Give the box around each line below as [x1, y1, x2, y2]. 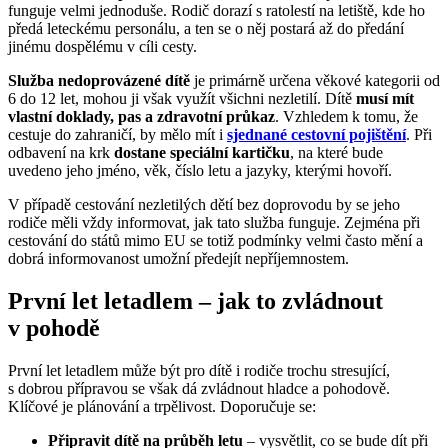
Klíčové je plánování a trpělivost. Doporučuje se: [8, 398, 316, 416]
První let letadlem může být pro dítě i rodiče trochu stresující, [8, 362, 390, 380]
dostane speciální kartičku [114, 144, 290, 162]
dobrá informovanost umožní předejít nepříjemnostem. [8, 250, 349, 268]
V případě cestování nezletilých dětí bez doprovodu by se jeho [8, 196, 400, 214]
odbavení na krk [8, 144, 114, 162]
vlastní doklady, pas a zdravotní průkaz [8, 108, 275, 126]
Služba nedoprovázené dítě [8, 72, 190, 90]
